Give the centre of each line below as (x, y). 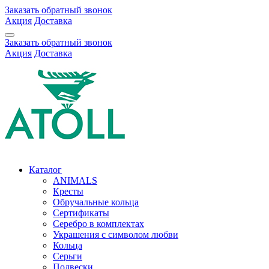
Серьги (68, 256)
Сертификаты (81, 213)
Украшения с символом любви (116, 234)
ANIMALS (75, 180)
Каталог (45, 170)
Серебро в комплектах (98, 224)
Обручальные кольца (96, 202)
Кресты (68, 191)
